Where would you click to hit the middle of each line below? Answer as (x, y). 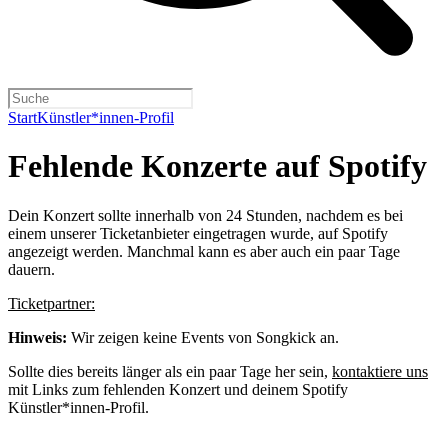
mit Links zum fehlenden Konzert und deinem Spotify (178, 389)
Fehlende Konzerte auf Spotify (217, 166)
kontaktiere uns (380, 371)
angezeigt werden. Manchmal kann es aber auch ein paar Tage (204, 251)
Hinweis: (37, 337)
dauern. (31, 269)
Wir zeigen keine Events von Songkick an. (203, 337)
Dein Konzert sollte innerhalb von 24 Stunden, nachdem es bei (205, 215)
